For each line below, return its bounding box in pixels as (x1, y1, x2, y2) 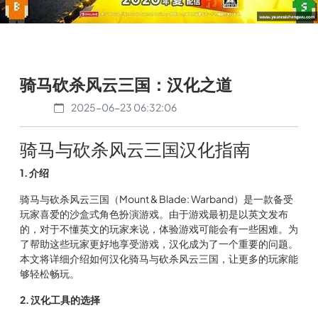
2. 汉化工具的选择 (20, 293, 100, 306)
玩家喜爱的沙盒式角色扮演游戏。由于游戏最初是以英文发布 (20, 207, 288, 220)
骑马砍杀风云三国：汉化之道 (20, 74, 232, 94)
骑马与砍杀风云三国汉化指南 (20, 138, 251, 160)
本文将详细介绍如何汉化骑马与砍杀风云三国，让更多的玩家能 (20, 252, 298, 265)
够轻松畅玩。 (20, 267, 79, 280)
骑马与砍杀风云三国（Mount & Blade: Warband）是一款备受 (20, 192, 293, 205)
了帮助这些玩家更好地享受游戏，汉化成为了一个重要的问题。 (20, 237, 298, 250)
